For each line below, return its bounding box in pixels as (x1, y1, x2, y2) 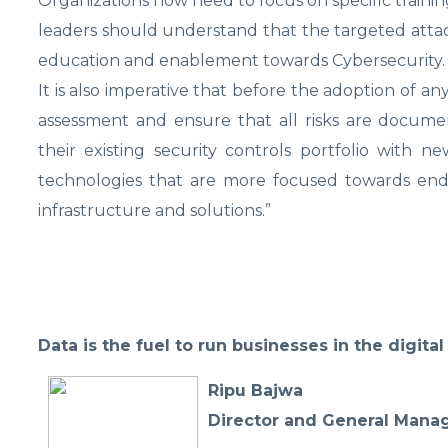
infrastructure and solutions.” (38, 201, 271, 220)
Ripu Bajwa (208, 381, 308, 400)
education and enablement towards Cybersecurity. (38, 51, 445, 70)
